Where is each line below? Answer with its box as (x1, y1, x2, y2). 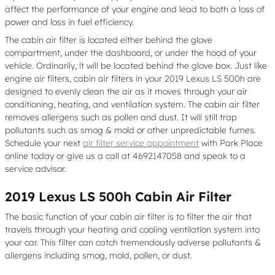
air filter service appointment (83, 137, 199, 149)
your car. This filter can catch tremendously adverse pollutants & (5, 237, 261, 248)
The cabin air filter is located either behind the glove (5, 34, 212, 45)
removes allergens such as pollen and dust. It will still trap (5, 111, 237, 123)
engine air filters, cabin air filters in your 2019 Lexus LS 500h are (5, 72, 261, 84)
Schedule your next (5, 137, 83, 149)
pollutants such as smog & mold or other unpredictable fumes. (5, 124, 256, 136)
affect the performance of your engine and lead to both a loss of (5, 3, 265, 15)
